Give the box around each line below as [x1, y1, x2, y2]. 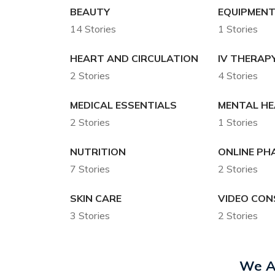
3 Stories [70, 209, 110, 222]
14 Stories [70, 23, 116, 36]
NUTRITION [70, 145, 126, 158]
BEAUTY [70, 6, 110, 18]
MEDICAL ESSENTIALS [70, 99, 177, 112]
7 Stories [70, 163, 110, 176]
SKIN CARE [70, 192, 122, 205]
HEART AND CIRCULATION [70, 52, 198, 65]
